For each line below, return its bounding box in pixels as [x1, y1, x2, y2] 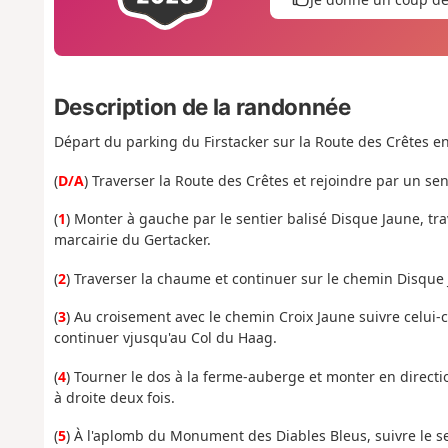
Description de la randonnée [53, 93, 351, 120]
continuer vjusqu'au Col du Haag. [53, 328, 277, 348]
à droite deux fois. [53, 387, 175, 407]
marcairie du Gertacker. [53, 230, 211, 250]
